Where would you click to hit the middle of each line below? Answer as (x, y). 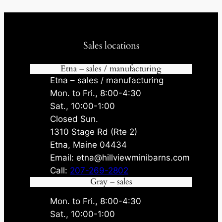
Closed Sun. (74, 119)
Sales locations (111, 46)
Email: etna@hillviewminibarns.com (120, 157)
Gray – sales (111, 181)
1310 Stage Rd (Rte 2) (94, 132)
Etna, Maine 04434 (89, 144)
